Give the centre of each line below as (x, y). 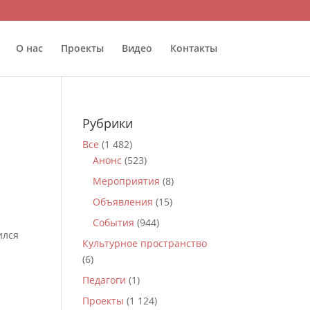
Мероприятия (127, 181)
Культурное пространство (145, 243)
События (114, 222)
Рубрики (108, 123)
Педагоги (104, 280)
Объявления (123, 202)
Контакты (193, 48)
